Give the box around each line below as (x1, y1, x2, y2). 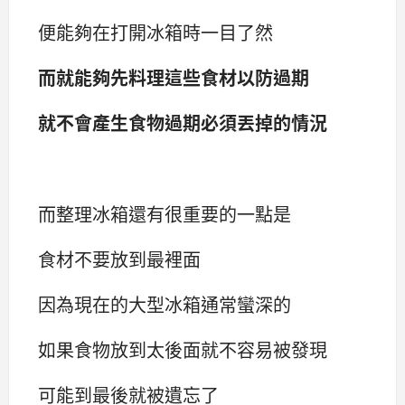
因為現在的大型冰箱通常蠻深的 (38, 290, 291, 317)
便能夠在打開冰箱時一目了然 (38, 19, 273, 46)
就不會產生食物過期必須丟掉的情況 (38, 109, 327, 137)
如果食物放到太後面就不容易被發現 (38, 336, 327, 363)
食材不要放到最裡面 (38, 245, 201, 272)
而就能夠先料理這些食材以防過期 (38, 64, 309, 91)
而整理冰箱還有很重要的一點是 (38, 200, 291, 227)
